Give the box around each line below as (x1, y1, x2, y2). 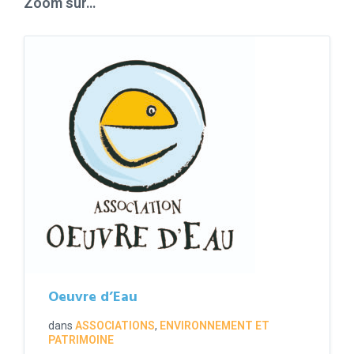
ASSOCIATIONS (75, 319, 155, 333)
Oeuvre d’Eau (48, 286, 137, 310)
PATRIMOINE (48, 333, 114, 347)
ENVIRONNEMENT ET (160, 319, 269, 333)
